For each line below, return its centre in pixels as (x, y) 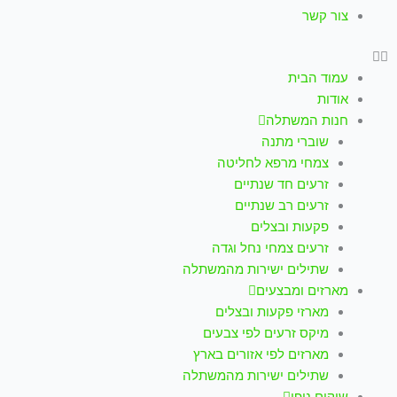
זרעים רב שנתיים (281, 205)
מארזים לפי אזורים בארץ (261, 354)
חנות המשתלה (307, 120)
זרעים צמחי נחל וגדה (270, 248)
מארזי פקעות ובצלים (272, 311)
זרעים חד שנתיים (281, 184)
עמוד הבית (319, 78)
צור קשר (326, 15)
